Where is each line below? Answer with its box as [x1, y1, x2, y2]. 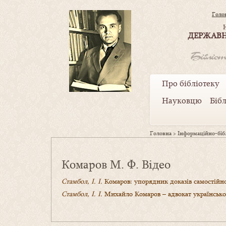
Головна [150, 129, 172, 138]
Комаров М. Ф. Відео [62, 156, 171, 173]
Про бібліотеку [162, 78, 219, 89]
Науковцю [162, 95, 202, 106]
